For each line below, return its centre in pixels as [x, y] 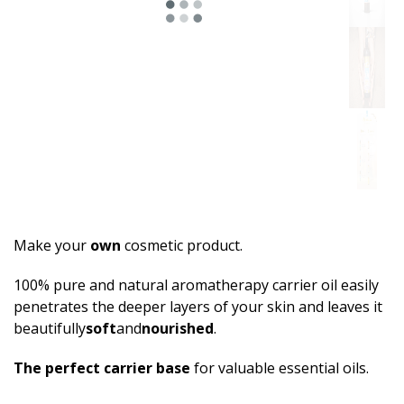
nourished [178, 328]
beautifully [50, 328]
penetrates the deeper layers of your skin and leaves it [198, 307]
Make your [52, 245]
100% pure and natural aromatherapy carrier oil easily [196, 285]
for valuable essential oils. [280, 368]
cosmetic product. [182, 245]
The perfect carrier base [102, 368]
